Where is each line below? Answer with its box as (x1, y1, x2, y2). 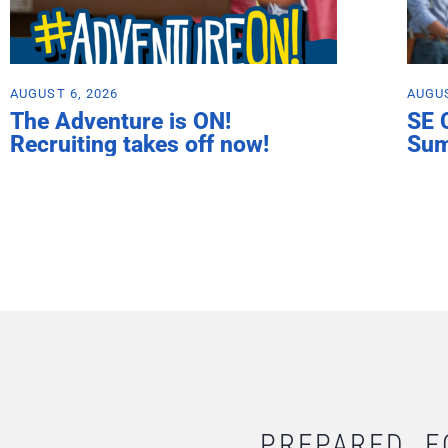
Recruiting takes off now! (10, 130, 269, 158)
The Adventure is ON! (10, 107, 231, 135)
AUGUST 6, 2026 (10, 85, 119, 101)
